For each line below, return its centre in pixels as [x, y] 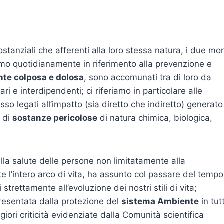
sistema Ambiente [160, 201]
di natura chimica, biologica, [155, 118]
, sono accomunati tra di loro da [148, 77]
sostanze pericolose [55, 118]
